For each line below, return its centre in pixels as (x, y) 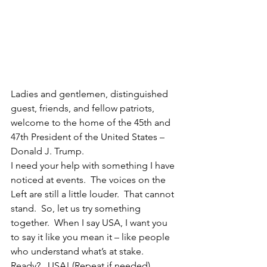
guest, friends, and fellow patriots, (84, 108)
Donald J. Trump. (47, 151)
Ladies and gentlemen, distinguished (91, 94)
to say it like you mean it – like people (91, 237)
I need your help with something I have (94, 166)
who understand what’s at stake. (80, 252)
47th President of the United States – (89, 137)
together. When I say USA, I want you (90, 223)
